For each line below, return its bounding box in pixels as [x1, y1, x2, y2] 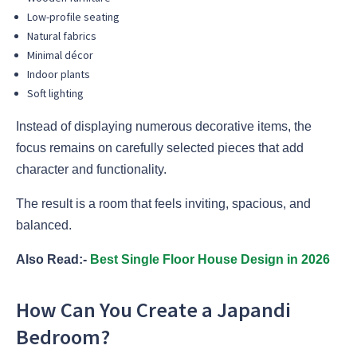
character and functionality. [16, 163, 167, 177]
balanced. [16, 218, 72, 233]
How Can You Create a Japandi [16, 296, 291, 324]
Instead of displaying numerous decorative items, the [16, 120, 312, 134]
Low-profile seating [27, 10, 120, 25]
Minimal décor [27, 48, 93, 63]
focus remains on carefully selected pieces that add [16, 141, 304, 155]
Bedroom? [16, 324, 110, 351]
